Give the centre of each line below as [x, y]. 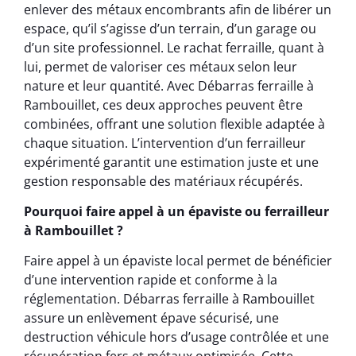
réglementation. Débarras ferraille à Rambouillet [169, 299]
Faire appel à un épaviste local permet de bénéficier [178, 261]
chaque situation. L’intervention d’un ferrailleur [165, 143]
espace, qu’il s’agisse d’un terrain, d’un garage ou [170, 28]
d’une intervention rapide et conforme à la [151, 280]
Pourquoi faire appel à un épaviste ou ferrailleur [176, 211]
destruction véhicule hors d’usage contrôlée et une [176, 337]
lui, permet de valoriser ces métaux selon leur [161, 66]
